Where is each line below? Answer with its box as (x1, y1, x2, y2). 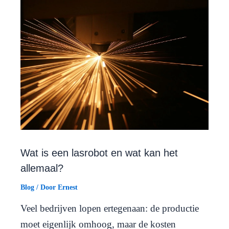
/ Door (34, 183, 58, 191)
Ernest (58, 183, 78, 191)
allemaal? (20, 162, 63, 174)
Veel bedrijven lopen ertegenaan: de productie (20, 202, 199, 214)
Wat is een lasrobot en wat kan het (20, 147, 178, 158)
